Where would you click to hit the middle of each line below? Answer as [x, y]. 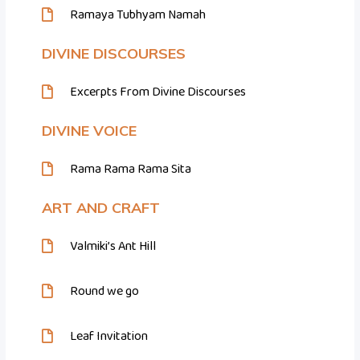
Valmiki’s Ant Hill [113, 247]
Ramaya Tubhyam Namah [138, 15]
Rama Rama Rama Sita [131, 170]
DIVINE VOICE [90, 131]
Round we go [105, 292]
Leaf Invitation [109, 337]
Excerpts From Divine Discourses [158, 92]
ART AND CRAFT [101, 208]
